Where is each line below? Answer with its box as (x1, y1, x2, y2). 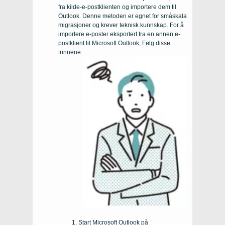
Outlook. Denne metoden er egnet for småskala (58, 12, 187, 20)
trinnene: (58, 48, 82, 56)
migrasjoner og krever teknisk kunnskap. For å (58, 21, 184, 29)
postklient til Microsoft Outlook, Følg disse (58, 39, 170, 47)
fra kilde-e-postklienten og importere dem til (58, 3, 176, 11)
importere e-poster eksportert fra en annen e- (58, 30, 180, 38)
